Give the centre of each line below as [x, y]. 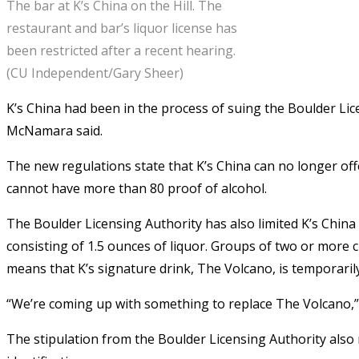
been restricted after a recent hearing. [127, 50]
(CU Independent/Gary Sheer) [95, 73]
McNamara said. [54, 130]
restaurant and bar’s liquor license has [122, 28]
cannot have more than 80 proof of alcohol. [137, 188]
